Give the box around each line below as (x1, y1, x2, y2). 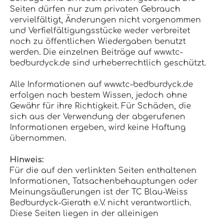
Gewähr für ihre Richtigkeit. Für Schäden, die (10, 102, 191, 110)
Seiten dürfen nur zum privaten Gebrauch (10, 5, 180, 14)
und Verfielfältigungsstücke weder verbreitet (10, 26, 190, 35)
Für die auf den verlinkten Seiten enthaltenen (10, 166, 197, 175)
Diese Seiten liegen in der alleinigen (10, 209, 158, 218)
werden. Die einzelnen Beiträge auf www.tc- (10, 48, 183, 57)
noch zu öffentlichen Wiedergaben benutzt (10, 37, 186, 46)
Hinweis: (10, 155, 44, 164)
